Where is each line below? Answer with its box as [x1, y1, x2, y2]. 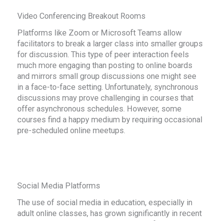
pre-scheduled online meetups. [17, 125, 126, 135]
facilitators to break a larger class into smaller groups [17, 38, 203, 48]
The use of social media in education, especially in [17, 197, 193, 207]
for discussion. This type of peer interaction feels [17, 49, 189, 59]
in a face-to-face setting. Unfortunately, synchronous [17, 82, 199, 92]
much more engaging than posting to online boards [17, 60, 193, 70]
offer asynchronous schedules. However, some [17, 104, 182, 113]
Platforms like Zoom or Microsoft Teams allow [17, 28, 182, 37]
